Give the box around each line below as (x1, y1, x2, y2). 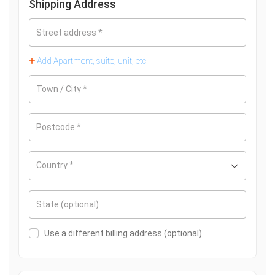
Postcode (36, 122, 77, 133)
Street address (36, 28, 98, 38)
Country (36, 160, 69, 171)
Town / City (36, 84, 83, 95)
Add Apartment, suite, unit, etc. (35, 56, 148, 66)
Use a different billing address (44, 228, 164, 239)
